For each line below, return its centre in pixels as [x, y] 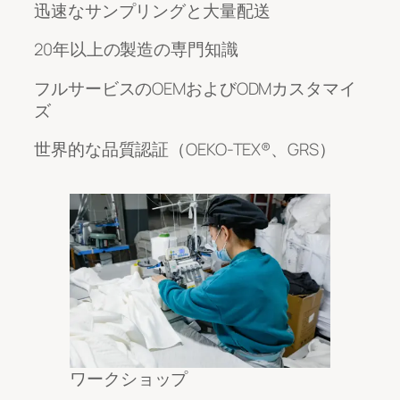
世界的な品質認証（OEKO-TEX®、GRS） [185, 150]
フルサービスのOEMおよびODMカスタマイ [195, 88]
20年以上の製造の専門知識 [136, 50]
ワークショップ [129, 378]
